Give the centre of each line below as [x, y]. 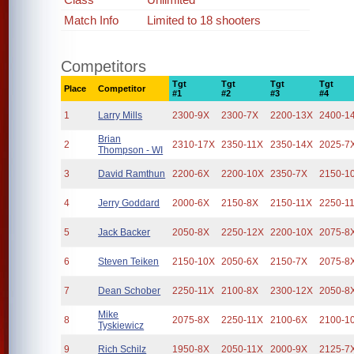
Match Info [92, 20]
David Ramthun [132, 174]
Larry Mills [121, 115]
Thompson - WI [131, 150]
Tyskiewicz [121, 326]
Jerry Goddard [129, 203]
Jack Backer [124, 232]
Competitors [104, 66]
